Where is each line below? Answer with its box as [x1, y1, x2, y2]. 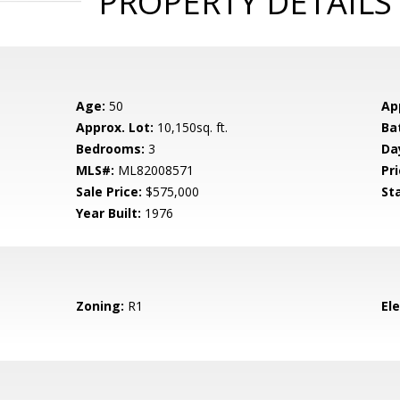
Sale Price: [76, 183, 143, 200]
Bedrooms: [76, 140, 146, 157]
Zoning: [76, 297, 125, 314]
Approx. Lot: [76, 119, 154, 136]
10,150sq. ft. [154, 119, 229, 136]
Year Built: [76, 204, 142, 221]
